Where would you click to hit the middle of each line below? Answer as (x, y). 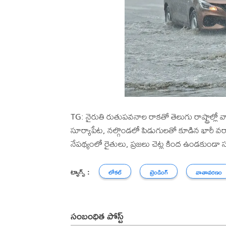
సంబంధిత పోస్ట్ (97, 215)
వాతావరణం (209, 173)
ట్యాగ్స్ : (80, 172)
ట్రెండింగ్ (159, 173)
